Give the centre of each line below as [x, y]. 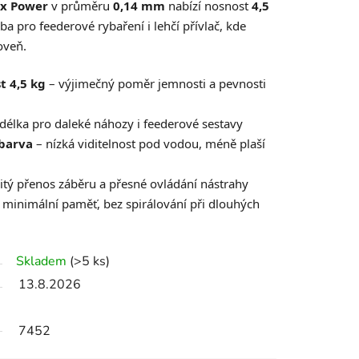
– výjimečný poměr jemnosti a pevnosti [156, 84]
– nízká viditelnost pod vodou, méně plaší [149, 144]
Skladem [41, 262]
